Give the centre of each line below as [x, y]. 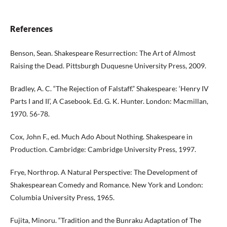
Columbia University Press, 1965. [62, 197]
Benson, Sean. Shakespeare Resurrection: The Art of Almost [103, 53]
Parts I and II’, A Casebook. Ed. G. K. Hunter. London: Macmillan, [109, 101]
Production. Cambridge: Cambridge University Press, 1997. [103, 149]
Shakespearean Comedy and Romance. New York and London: [107, 185]
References [31, 29]
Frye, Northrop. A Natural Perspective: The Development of [104, 172]
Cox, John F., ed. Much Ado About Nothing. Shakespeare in [101, 137]
